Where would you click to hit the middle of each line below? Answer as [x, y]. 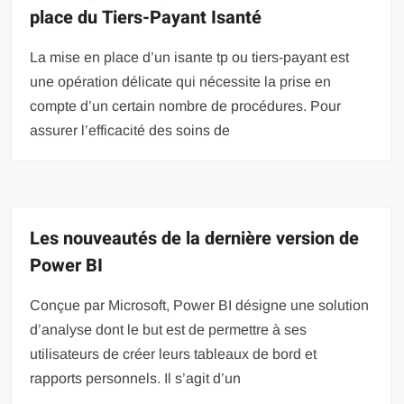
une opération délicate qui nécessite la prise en [181, 81]
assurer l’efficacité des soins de [130, 130]
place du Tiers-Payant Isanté [146, 17]
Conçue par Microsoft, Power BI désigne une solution [200, 305]
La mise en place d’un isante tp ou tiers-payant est [190, 57]
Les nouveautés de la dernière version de [195, 238]
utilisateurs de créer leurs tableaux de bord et [174, 353]
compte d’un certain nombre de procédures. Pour [186, 106]
